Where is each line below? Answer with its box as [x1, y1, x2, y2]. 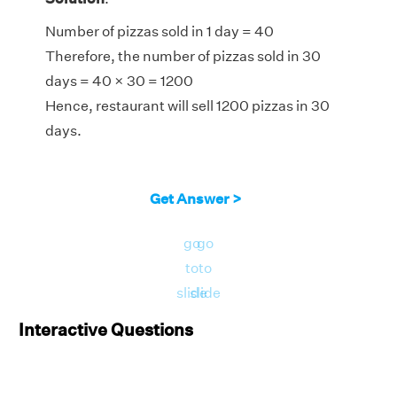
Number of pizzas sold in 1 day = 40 [45, 22, 274, 40]
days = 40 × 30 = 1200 [45, 72, 193, 90]
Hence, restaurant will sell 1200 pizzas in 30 [45, 97, 330, 114]
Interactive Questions [19, 318, 193, 339]
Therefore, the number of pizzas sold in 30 [45, 47, 321, 65]
